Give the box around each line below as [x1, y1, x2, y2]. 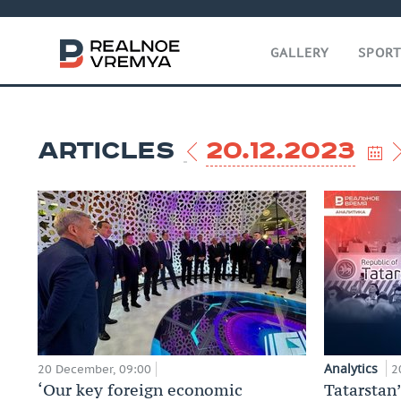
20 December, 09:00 [38, 362, 151, 377]
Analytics [324, 360, 381, 377]
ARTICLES [38, 137, 175, 166]
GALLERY [270, 45, 329, 61]
